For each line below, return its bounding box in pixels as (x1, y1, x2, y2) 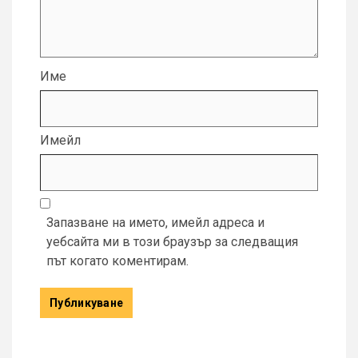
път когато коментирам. (46, 253, 189, 269)
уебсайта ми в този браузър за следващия (46, 234, 298, 250)
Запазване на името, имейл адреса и (46, 215, 265, 231)
